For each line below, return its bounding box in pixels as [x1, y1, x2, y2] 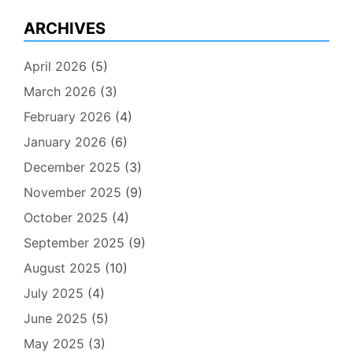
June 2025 [24, 310, 87, 326]
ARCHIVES [24, 19, 106, 38]
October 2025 [24, 210, 108, 225]
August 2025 [24, 260, 101, 276]
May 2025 [24, 336, 84, 351]
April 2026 [24, 58, 87, 74]
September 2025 [24, 235, 124, 251]
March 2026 [24, 84, 96, 99]
